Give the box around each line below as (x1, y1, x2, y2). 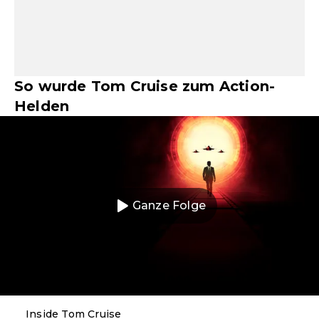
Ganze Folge (132, 199, 206, 213)
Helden (14, 98, 70, 115)
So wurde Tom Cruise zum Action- (14, 78, 276, 95)
